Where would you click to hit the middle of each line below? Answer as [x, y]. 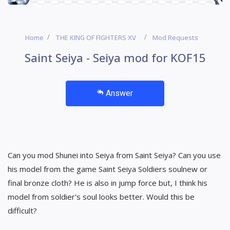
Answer [119, 93]
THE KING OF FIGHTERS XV [96, 37]
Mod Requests [175, 37]
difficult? [22, 210]
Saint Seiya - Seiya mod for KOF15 [115, 57]
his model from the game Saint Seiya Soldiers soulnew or [108, 169]
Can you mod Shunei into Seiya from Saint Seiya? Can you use [114, 155]
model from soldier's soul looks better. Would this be [101, 196]
